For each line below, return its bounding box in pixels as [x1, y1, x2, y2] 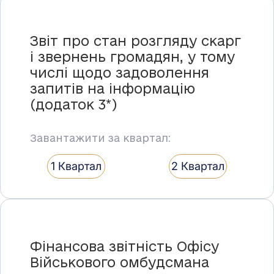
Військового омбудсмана [30, 254, 209, 270]
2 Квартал [171, 160, 224, 172]
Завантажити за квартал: [30, 132, 171, 144]
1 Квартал [50, 160, 102, 172]
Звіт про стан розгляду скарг [30, 33, 241, 48]
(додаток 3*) [30, 97, 117, 112]
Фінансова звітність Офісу [30, 239, 219, 254]
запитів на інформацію [30, 81, 195, 96]
